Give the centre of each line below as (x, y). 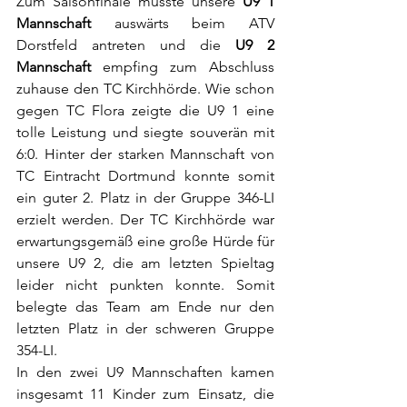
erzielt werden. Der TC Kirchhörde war (145, 220)
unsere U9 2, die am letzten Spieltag (145, 263)
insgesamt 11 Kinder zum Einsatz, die (145, 394)
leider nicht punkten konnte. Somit (145, 285)
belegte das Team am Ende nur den (145, 307)
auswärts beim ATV (183, 24)
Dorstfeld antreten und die (126, 45)
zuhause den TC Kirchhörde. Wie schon (145, 89)
